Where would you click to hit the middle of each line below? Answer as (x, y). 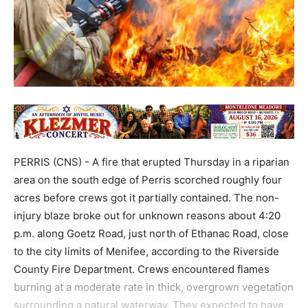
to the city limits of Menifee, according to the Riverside (146, 251)
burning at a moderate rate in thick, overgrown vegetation (154, 287)
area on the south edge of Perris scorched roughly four (148, 180)
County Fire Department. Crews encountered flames (142, 269)
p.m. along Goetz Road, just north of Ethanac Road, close (151, 233)
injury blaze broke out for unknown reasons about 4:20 (147, 216)
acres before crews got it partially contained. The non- (146, 198)
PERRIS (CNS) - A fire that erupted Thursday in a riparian (152, 162)
